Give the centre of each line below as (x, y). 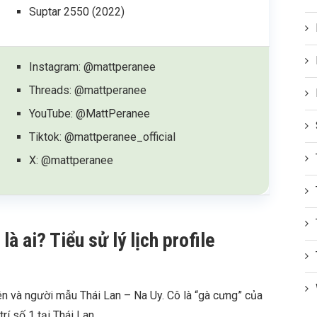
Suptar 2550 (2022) (77, 11)
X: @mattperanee (71, 160)
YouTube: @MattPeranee (90, 113)
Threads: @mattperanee (88, 90)
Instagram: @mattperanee (93, 67)
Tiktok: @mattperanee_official (103, 137)
